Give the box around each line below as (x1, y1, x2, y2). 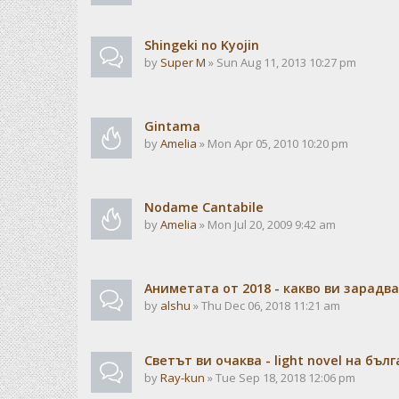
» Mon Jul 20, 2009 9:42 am (197, 216, 336, 232)
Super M (160, 54, 206, 70)
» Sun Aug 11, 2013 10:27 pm (206, 54, 356, 70)
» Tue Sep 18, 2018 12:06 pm (205, 370, 355, 386)
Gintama (144, 118, 200, 134)
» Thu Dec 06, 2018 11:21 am (191, 297, 340, 313)
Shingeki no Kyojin (144, 37, 259, 53)
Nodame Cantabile (144, 199, 264, 216)
